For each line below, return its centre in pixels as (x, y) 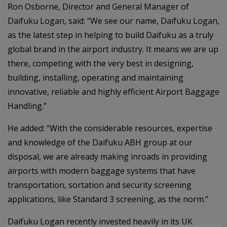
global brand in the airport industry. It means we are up (113, 49)
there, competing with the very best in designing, (101, 63)
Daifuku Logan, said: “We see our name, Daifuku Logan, (113, 21)
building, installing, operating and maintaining (96, 78)
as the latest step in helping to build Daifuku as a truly (110, 35)
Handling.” (27, 106)
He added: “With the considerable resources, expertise (110, 128)
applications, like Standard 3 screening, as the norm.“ (108, 199)
